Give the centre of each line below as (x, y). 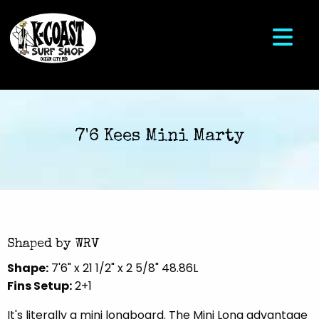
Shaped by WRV (53, 245)
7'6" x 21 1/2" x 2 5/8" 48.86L (123, 268)
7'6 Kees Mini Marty (159, 137)
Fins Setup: (40, 286)
